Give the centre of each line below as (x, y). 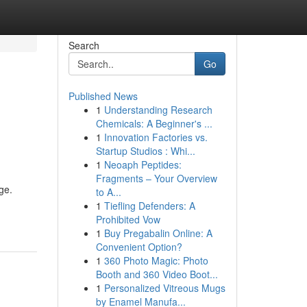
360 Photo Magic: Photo (156, 260)
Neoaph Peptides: (143, 164)
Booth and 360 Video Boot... (157, 274)
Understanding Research (158, 110)
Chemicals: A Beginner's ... (154, 123)
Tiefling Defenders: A (149, 206)
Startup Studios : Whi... (145, 151)
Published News (103, 96)
